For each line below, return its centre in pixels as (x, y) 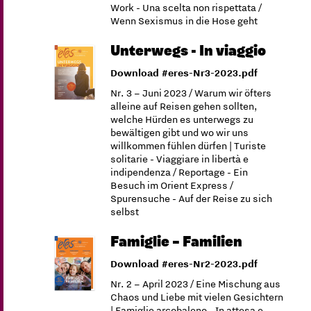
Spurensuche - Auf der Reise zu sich (192, 199)
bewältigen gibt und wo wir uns (180, 133)
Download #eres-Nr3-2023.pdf (184, 73)
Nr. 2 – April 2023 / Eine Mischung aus (196, 284)
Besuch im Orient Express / (172, 185)
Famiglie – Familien (177, 242)
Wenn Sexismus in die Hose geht (184, 21)
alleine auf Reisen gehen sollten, (184, 106)
